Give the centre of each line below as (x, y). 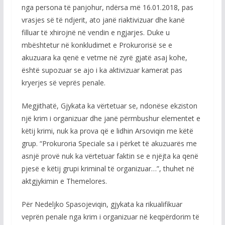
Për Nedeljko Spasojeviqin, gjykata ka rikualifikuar (102, 204)
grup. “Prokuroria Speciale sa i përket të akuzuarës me (109, 143)
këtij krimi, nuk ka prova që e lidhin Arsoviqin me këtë (107, 131)
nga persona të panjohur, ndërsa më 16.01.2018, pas (107, 7)
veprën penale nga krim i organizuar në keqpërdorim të (110, 217)
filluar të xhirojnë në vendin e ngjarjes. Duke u (95, 32)
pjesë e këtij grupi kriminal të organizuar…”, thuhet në (108, 168)
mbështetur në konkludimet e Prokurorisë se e (97, 45)
